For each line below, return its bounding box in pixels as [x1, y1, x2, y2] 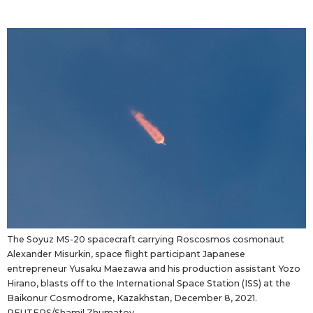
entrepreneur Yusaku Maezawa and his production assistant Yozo [7, 263, 301, 275]
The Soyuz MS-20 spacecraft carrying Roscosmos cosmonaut [7, 234, 285, 245]
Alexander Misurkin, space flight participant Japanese [7, 249, 246, 260]
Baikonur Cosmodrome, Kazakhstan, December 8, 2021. [7, 293, 257, 304]
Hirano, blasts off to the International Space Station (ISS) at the [7, 278, 291, 289]
